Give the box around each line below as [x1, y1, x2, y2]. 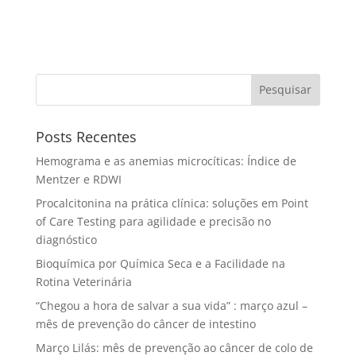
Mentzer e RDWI [35, 171, 122, 187]
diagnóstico [35, 231, 97, 247]
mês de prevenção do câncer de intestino [35, 315, 256, 331]
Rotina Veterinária [35, 273, 132, 289]
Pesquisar [259, 82, 312, 98]
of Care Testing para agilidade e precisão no [35, 213, 271, 229]
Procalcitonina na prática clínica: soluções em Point [35, 195, 308, 211]
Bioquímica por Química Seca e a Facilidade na [35, 255, 285, 271]
